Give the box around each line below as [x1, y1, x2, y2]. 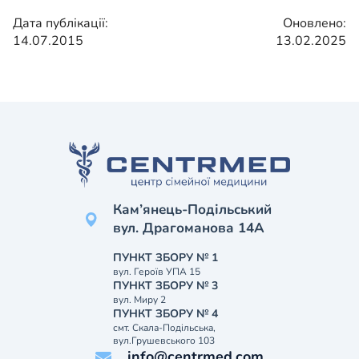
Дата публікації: [13, 14, 108, 33]
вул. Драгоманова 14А [113, 219, 264, 237]
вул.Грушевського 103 [113, 334, 215, 347]
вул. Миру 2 [113, 293, 166, 306]
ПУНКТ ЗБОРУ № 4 [113, 306, 218, 321]
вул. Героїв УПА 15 [113, 265, 200, 278]
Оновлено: [283, 14, 346, 33]
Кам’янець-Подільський [113, 200, 272, 219]
